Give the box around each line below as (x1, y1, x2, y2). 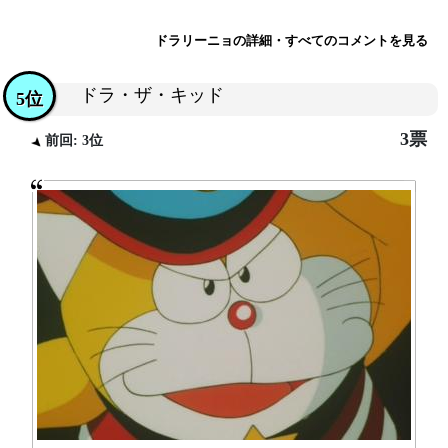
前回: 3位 (41, 132, 104, 148)
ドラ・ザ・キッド (80, 85, 224, 105)
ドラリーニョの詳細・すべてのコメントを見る (155, 33, 428, 48)
